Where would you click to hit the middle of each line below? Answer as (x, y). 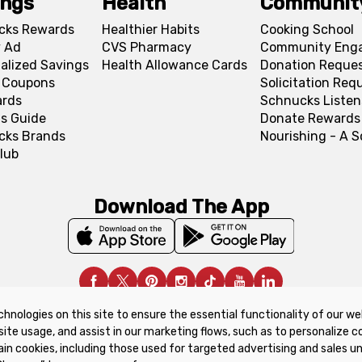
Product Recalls (128, 317)
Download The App (181, 207)
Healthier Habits (150, 29)
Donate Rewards (310, 118)
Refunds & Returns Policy (267, 317)
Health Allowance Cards (174, 65)
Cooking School (307, 29)
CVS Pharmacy (146, 47)
